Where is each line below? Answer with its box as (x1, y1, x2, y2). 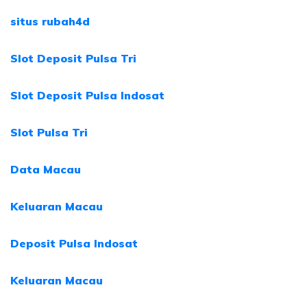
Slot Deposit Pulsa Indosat (10, 88, 164, 102)
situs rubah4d (10, 14, 90, 28)
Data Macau (10, 162, 81, 176)
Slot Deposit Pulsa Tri (10, 51, 136, 65)
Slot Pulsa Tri (10, 125, 88, 139)
